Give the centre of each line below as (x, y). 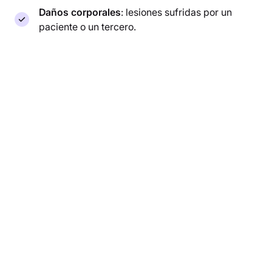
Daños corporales (80, 12)
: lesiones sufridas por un (176, 12)
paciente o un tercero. (87, 26)
